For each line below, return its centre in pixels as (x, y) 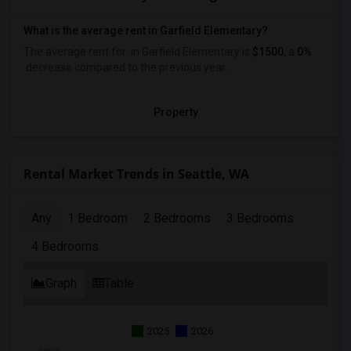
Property (175, 112)
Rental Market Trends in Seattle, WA (136, 174)
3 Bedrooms (260, 218)
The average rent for (76, 52)
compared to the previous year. (150, 67)
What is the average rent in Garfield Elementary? (146, 31)
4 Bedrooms (65, 246)
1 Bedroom (98, 218)
